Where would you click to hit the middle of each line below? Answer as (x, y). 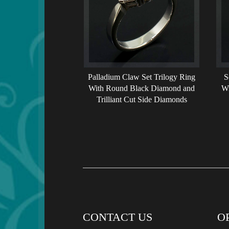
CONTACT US (118, 217)
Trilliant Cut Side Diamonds (142, 99)
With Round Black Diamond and (142, 88)
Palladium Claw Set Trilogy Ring (142, 77)
